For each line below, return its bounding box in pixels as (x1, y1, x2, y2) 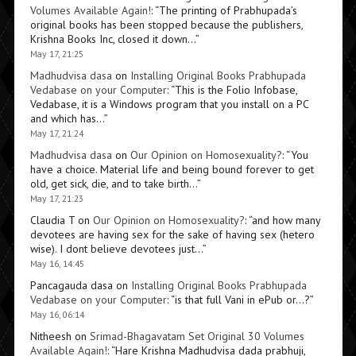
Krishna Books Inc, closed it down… (29, 32, 195, 47)
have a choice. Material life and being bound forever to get (29, 162, 314, 177)
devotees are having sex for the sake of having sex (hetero (29, 227, 315, 242)
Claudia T (29, 213, 75, 228)
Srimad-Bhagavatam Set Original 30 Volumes (89, 329, 304, 344)
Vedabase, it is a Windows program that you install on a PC (29, 97, 308, 112)
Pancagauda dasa (29, 278, 113, 293)
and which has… (29, 111, 104, 126)
